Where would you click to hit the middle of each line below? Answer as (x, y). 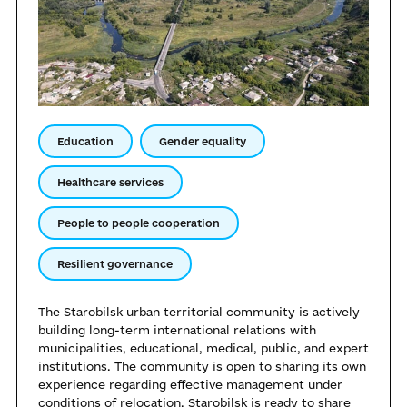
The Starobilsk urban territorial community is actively (199, 312)
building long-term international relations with (177, 330)
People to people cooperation (139, 223)
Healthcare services (110, 183)
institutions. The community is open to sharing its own (202, 367)
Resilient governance (115, 264)
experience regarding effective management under (190, 385)
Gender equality (203, 142)
